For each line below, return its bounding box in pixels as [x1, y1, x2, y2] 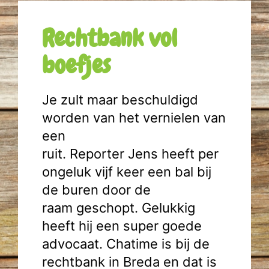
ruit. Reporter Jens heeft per [42, 146, 219, 162]
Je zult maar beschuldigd [42, 92, 198, 107]
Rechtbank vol [42, 23, 177, 53]
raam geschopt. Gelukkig [42, 200, 195, 216]
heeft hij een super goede [42, 218, 202, 234]
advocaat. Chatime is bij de [42, 236, 210, 252]
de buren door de [42, 182, 151, 198]
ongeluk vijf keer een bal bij [42, 164, 211, 180]
